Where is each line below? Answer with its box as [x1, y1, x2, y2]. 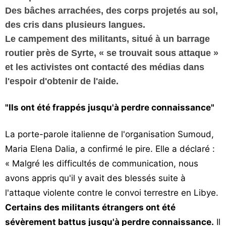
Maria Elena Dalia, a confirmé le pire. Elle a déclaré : [5, 144, 215, 154]
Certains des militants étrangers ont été [5, 202, 176, 212]
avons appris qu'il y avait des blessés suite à [5, 173, 186, 183]
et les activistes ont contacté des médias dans [5, 62, 204, 72]
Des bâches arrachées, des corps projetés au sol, [5, 6, 218, 16]
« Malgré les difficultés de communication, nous [5, 158, 198, 168]
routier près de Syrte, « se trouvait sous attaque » [5, 48, 218, 58]
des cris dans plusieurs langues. [5, 20, 145, 30]
